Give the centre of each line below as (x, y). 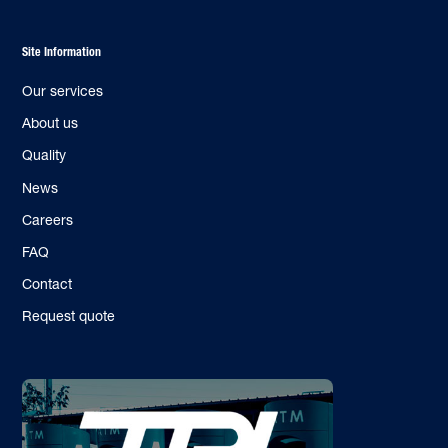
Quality (44, 155)
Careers (48, 219)
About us (50, 123)
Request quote (69, 316)
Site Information (62, 52)
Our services (63, 91)
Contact (47, 284)
